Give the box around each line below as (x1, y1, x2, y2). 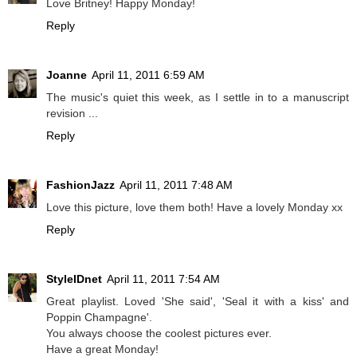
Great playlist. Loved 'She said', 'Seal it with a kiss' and (46, 294, 349, 308)
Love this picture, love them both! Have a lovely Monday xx (46, 200, 343, 214)
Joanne (46, 68, 87, 81)
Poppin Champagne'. (46, 310, 152, 324)
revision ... (46, 106, 98, 120)
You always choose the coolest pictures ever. (46, 326, 272, 339)
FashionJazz (46, 178, 115, 191)
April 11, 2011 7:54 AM (107, 272, 220, 285)
